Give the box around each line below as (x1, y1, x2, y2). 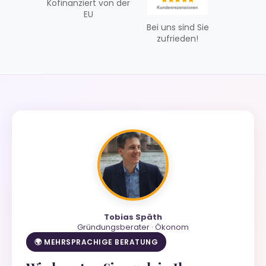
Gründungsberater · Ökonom (77, 221, 189, 233)
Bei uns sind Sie (146, 21, 209, 33)
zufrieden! (157, 32, 198, 45)
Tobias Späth (104, 211, 162, 223)
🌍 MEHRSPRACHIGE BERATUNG (34, 236, 158, 247)
